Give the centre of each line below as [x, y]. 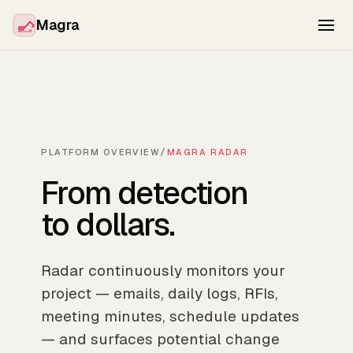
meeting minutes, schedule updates [170, 316]
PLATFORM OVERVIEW [101, 152]
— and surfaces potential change [160, 339]
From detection [145, 193]
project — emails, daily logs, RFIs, [160, 294]
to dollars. [108, 225]
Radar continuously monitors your [163, 271]
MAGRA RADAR [207, 152]
